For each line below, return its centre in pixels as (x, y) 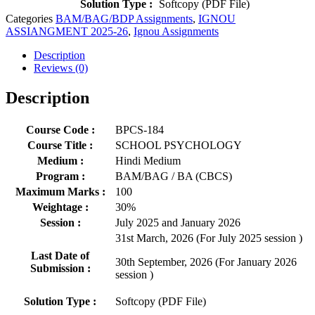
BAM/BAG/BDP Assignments (124, 19)
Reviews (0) (61, 68)
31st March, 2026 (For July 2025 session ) (209, 238)
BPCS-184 (140, 130)
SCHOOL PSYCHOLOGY (179, 146)
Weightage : (60, 207)
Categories (29, 19)
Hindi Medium (148, 161)
